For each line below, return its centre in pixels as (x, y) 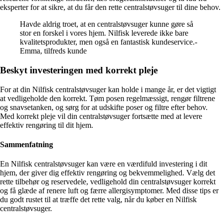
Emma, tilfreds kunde (53, 51)
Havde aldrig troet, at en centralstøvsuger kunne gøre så (107, 24)
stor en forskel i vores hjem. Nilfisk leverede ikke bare (104, 33)
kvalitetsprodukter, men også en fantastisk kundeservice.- (109, 42)
